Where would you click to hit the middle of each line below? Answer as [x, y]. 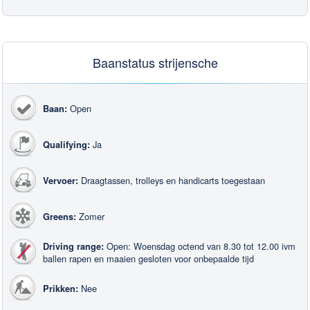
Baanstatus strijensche [155, 62]
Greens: [60, 216]
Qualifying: [66, 144]
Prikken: [61, 288]
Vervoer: [61, 180]
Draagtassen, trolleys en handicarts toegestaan [172, 180]
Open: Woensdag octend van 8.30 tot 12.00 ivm [200, 246]
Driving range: [73, 246]
